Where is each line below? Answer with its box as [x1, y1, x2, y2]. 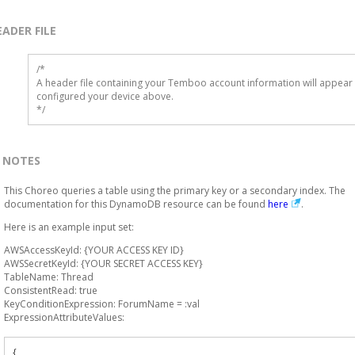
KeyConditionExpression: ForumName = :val [4, 297, 200, 311]
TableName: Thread [4, 270, 94, 284]
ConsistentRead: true [4, 284, 97, 297]
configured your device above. [36, 90, 174, 103]
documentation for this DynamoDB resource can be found [4, 197, 268, 211]
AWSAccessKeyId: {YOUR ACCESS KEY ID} [4, 243, 184, 257]
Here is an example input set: [4, 220, 134, 234]
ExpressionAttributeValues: [4, 311, 124, 324]
